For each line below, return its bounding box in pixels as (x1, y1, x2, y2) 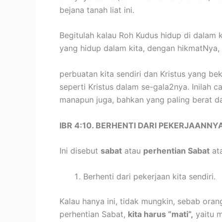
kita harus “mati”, (128, 209, 193, 219)
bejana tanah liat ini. (59, 4, 134, 15)
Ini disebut (59, 146, 101, 156)
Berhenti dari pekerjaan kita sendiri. (83, 171, 216, 181)
